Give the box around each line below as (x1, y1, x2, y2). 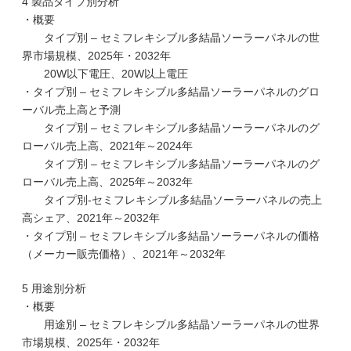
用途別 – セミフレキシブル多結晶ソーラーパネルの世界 (22, 318, 320, 331)
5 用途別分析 (22, 282, 86, 295)
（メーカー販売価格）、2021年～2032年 (22, 248, 226, 260)
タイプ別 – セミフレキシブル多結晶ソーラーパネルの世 (22, 31, 320, 44)
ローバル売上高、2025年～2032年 (22, 175, 193, 188)
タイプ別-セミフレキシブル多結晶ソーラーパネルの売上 (22, 194, 322, 206)
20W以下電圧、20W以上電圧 (22, 67, 188, 80)
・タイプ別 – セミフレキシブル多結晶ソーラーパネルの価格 (22, 230, 320, 242)
